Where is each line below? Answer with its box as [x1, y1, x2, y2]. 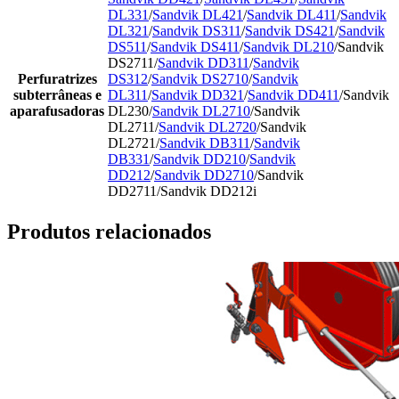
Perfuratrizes [17, 71, 97, 87]
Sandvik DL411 [247, 7, 337, 23]
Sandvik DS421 [245, 23, 335, 39]
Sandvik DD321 [151, 87, 244, 103]
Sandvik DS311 [152, 23, 241, 39]
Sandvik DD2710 [154, 167, 254, 183]
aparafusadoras [10, 103, 104, 119]
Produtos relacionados [7, 220, 211, 244]
